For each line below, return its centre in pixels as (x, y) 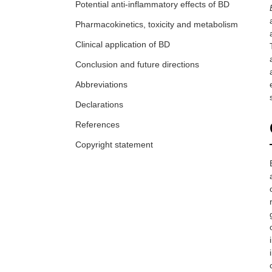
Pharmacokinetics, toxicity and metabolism (157, 25)
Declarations (99, 105)
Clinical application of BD (123, 45)
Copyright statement (114, 145)
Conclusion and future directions (137, 65)
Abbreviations (101, 85)
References (97, 125)
